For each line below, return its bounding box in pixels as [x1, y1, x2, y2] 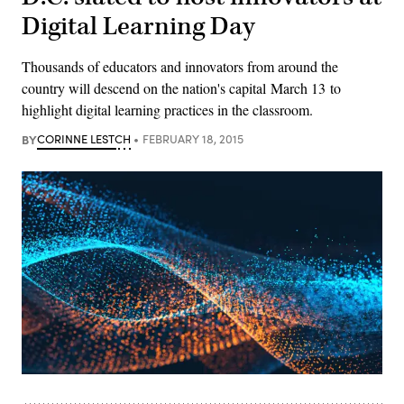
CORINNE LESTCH [37, 130, 131, 147]
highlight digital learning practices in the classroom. [22, 99, 313, 119]
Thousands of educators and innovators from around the [22, 56, 338, 76]
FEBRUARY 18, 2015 [142, 130, 243, 147]
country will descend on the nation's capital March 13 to [22, 78, 341, 97]
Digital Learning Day [22, 9, 255, 43]
